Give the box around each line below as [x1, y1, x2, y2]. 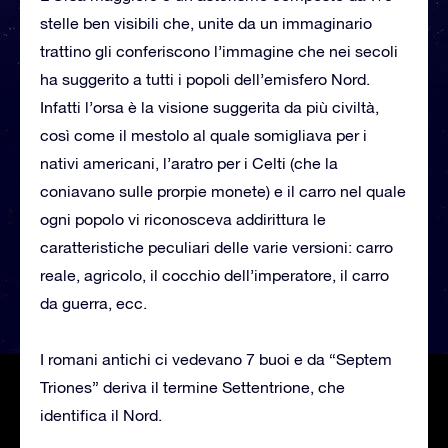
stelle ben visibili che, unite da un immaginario [40, 13, 372, 32]
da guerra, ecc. [40, 293, 147, 312]
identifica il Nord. [40, 405, 162, 424]
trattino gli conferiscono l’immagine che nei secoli [40, 41, 398, 60]
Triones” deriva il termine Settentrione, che [40, 377, 345, 396]
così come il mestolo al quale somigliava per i [40, 125, 367, 144]
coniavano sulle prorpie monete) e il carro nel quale [40, 181, 406, 200]
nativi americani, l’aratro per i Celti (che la [40, 153, 338, 172]
